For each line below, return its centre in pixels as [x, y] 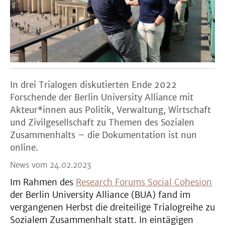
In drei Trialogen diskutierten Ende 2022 [93, 85]
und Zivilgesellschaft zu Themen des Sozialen [102, 122]
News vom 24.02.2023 [50, 165]
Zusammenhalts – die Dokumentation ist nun [103, 135]
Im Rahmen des [43, 182]
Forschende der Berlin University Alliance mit [102, 97]
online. [24, 147]
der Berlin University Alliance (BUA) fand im [100, 195]
